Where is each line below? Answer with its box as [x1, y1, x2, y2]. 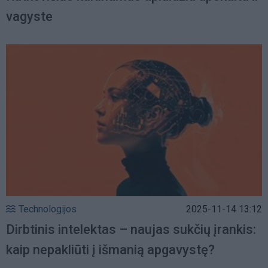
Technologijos [19, 203, 77, 215]
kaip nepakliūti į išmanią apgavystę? [6, 242, 215, 257]
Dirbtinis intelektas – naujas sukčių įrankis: [6, 221, 256, 237]
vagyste [6, 9, 53, 24]
